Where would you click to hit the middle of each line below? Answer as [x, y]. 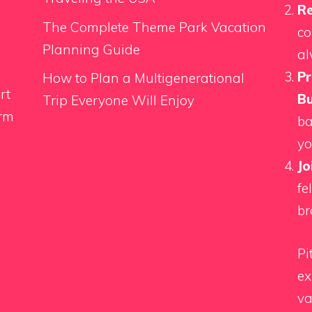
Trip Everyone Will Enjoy [118, 101]
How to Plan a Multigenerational [143, 78]
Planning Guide [91, 49]
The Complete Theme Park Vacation [154, 27]
